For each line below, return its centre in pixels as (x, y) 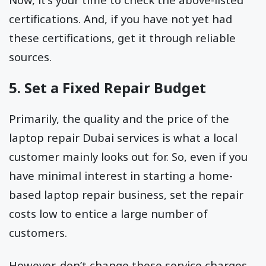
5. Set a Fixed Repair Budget (107, 88)
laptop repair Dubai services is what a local (123, 138)
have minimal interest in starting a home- (121, 176)
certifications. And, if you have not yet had (121, 18)
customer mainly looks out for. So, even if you (128, 157)
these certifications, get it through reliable (122, 37)
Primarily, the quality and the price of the (119, 119)
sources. (30, 56)
